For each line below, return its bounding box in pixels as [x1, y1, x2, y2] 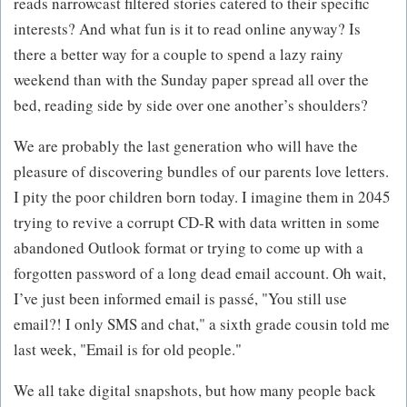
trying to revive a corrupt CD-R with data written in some [14, 212, 380, 233]
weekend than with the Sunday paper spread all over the [14, 69, 369, 91]
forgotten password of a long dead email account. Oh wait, [14, 263, 386, 284]
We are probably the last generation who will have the [14, 135, 358, 157]
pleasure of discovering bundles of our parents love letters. [14, 161, 389, 183]
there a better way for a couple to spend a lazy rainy [14, 44, 343, 65]
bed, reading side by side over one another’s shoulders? [14, 94, 368, 116]
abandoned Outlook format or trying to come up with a [14, 237, 363, 259]
